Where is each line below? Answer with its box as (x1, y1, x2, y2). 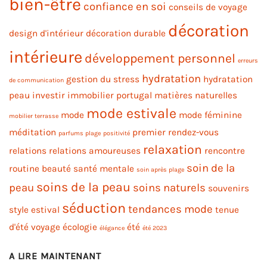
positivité (103, 129, 130, 138)
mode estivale (86, 105, 176, 122)
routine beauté (9, 163, 71, 175)
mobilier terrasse (9, 112, 58, 120)
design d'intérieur (9, 28, 83, 39)
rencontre (204, 145, 245, 157)
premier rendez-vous (132, 127, 219, 138)
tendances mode (128, 203, 213, 216)
